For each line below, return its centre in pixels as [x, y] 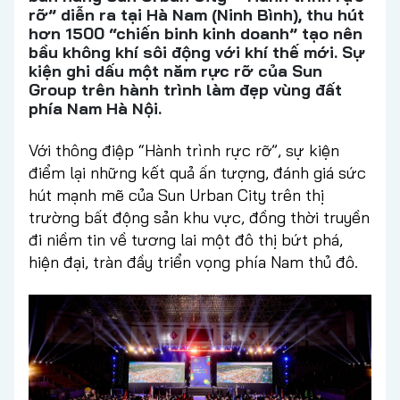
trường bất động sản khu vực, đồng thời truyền [199, 218]
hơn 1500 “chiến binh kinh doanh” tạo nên [196, 34]
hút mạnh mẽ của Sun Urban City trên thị [176, 196]
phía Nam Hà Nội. [95, 109]
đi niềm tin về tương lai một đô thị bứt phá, [186, 240]
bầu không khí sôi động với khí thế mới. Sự [196, 53]
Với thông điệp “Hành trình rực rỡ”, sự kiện [184, 151]
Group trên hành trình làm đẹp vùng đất [185, 90]
